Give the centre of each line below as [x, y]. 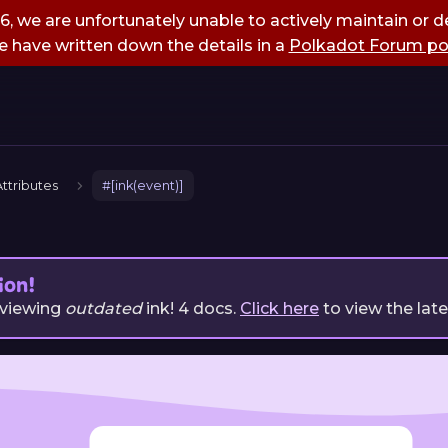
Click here [279, 309]
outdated [103, 309]
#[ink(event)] [143, 186]
